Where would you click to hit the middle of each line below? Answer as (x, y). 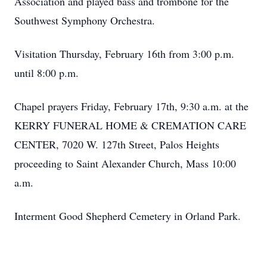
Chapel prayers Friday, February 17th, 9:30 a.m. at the (131, 106)
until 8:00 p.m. (48, 73)
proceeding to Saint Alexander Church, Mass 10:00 (125, 163)
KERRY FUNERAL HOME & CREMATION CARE (130, 125)
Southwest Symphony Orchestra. (88, 20)
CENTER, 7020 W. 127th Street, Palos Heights (117, 144)
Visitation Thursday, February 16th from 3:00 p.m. (124, 54)
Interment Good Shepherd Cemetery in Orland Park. (131, 216)
